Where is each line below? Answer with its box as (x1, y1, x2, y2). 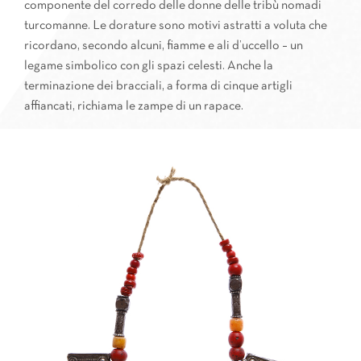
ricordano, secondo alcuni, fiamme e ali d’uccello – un (24, 40, 303, 52)
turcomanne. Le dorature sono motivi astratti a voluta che (24, 20, 327, 31)
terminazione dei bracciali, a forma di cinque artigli (24, 81, 293, 92)
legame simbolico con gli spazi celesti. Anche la (24, 60, 273, 72)
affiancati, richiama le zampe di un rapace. (24, 101, 243, 112)
